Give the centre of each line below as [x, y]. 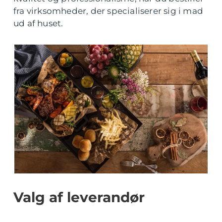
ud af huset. [38, 23]
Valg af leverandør [79, 197]
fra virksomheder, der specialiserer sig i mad [109, 11]
